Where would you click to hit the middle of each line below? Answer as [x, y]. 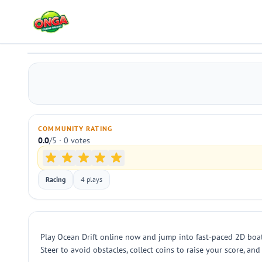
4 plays [92, 179]
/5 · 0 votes [70, 140]
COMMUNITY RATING [75, 128]
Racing [56, 179]
